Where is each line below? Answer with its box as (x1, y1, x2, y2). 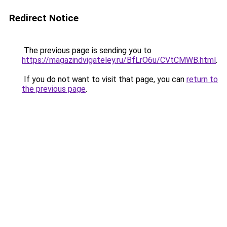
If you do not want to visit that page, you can (22, 74, 186, 84)
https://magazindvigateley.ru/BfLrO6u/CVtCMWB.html (22, 55, 216, 65)
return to (186, 74, 218, 84)
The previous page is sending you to (22, 46, 152, 55)
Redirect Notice (9, 12, 79, 24)
